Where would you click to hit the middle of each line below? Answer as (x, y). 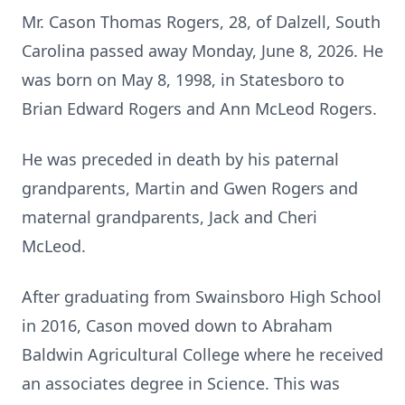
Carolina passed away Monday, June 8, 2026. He (202, 51)
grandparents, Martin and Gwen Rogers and (190, 188)
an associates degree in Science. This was (181, 383)
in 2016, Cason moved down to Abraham (177, 325)
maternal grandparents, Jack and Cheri (170, 217)
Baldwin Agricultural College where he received (202, 354)
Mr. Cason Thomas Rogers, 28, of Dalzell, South (201, 22)
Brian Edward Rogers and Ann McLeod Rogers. (199, 108)
